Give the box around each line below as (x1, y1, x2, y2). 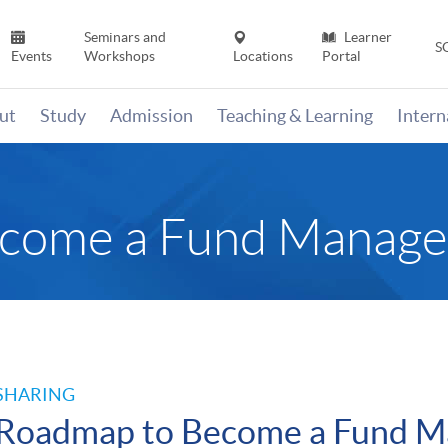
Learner (340, 29, 392, 46)
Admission (110, 105, 193, 127)
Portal (321, 48, 361, 65)
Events (11, 48, 53, 65)
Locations (233, 48, 294, 65)
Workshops (83, 48, 155, 65)
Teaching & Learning (217, 105, 373, 127)
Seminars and (83, 29, 166, 46)
